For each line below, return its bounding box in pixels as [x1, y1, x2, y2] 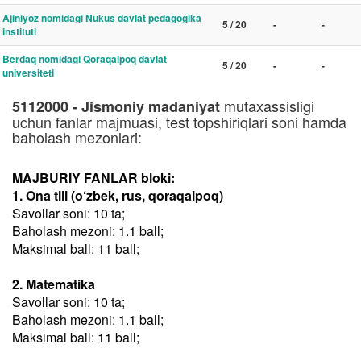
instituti [2, 24, 36, 39]
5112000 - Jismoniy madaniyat [12, 96, 220, 117]
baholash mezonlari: [12, 127, 142, 147]
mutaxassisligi [220, 95, 314, 116]
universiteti [2, 65, 54, 80]
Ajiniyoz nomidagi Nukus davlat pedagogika [2, 10, 201, 25]
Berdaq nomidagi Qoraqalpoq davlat [2, 52, 167, 66]
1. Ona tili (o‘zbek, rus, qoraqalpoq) [12, 186, 223, 205]
